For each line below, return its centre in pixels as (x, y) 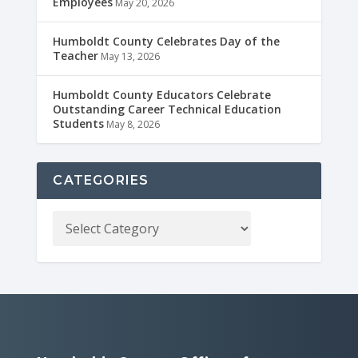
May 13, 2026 (131, 56)
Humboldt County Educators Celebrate (162, 94)
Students (79, 123)
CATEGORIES (101, 180)
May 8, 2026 (133, 124)
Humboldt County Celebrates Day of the (167, 41)
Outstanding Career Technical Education (167, 109)
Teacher (76, 55)
